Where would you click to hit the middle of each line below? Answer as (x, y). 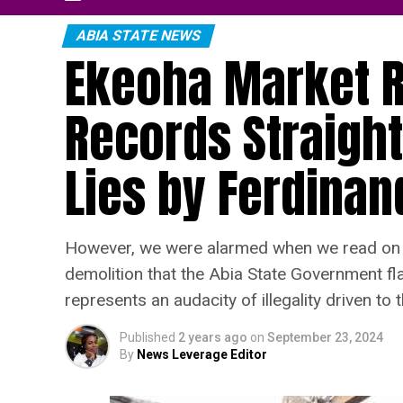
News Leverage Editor (202, 354)
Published (148, 337)
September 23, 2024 (325, 337)
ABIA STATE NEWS (139, 35)
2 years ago (213, 337)
